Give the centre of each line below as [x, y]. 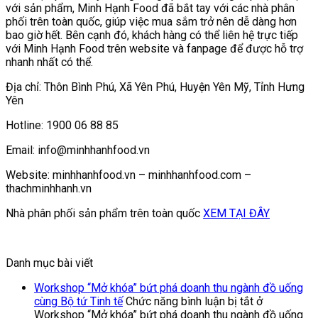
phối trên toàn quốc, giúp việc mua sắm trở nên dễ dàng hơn [151, 21]
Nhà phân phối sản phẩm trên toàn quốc [104, 213]
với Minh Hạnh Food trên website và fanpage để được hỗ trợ [154, 48]
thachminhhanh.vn [49, 188]
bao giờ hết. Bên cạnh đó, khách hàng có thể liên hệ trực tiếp [152, 35]
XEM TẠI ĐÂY [236, 213]
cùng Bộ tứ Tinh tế [78, 301]
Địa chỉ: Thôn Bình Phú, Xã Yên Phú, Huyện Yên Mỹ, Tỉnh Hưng [155, 87]
